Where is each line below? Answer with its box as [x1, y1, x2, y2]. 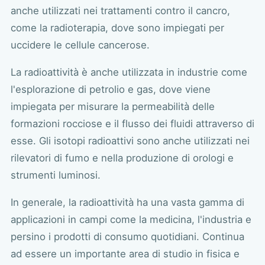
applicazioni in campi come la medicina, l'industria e [10, 213, 251, 225]
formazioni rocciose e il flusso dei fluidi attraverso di [10, 117, 254, 130]
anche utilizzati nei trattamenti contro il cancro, [10, 5, 230, 17]
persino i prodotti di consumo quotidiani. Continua [10, 230, 244, 243]
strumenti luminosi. [10, 169, 101, 181]
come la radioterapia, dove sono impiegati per [10, 22, 224, 34]
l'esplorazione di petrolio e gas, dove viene [10, 83, 211, 95]
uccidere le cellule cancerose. [10, 39, 150, 51]
